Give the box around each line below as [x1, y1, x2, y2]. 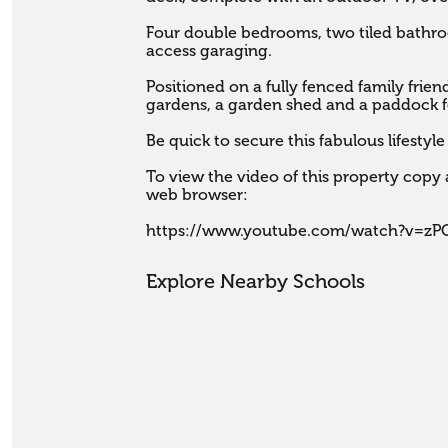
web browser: [146, 186, 249, 205]
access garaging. [146, 42, 277, 61]
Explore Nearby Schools [146, 270, 366, 294]
